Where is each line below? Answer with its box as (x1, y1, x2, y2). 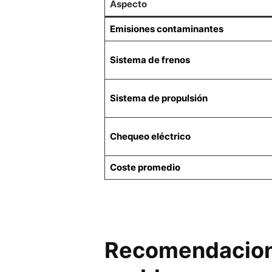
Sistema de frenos (109, 53, 190, 66)
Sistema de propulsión (109, 92, 208, 104)
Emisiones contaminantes (109, 22, 223, 35)
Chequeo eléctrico (109, 130, 191, 142)
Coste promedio (109, 161, 180, 173)
